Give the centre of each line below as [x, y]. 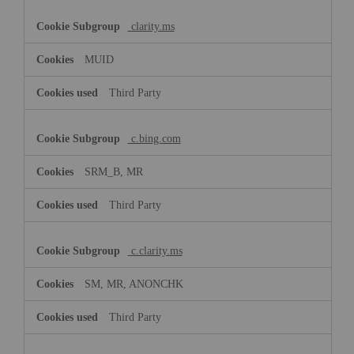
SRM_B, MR [113, 171]
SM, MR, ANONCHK [134, 283]
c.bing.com [154, 138]
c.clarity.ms [155, 250]
